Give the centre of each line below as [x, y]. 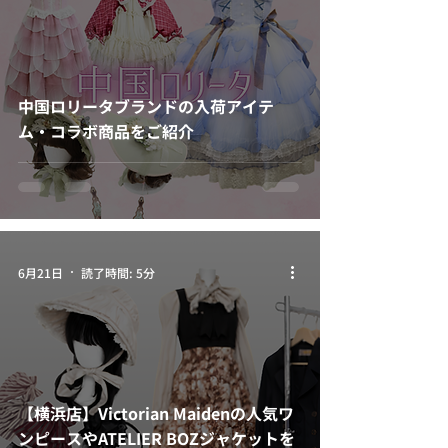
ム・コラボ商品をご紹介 [106, 131]
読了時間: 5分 [118, 272]
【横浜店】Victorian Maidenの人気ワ [156, 413]
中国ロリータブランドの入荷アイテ [146, 106]
